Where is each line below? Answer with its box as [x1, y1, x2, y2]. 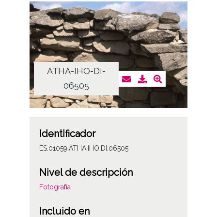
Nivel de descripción [39, 167, 133, 179]
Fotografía [39, 183, 71, 191]
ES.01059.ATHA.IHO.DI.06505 [39, 144, 128, 153]
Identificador [39, 128, 95, 140]
